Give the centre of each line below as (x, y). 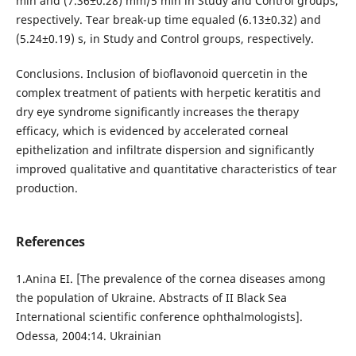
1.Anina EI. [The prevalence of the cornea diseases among (170, 279)
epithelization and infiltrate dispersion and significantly (164, 150)
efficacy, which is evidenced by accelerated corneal (152, 131)
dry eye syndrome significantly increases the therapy (157, 112)
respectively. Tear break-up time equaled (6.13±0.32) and (168, 20)
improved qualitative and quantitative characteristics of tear (176, 169)
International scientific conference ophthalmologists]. (159, 317)
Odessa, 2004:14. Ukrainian (88, 336)
